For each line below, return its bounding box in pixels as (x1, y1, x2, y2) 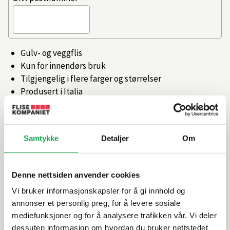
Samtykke (23, 133, 59, 143)
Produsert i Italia (21, 86, 83, 97)
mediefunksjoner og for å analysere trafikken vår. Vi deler (12, 210, 217, 220)
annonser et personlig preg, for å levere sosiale (12, 198, 180, 207)
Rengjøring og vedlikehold (8, 206, 129, 219)
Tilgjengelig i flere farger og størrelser (21, 73, 161, 84)
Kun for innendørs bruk (21, 60, 106, 71)
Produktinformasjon (8, 145, 102, 158)
